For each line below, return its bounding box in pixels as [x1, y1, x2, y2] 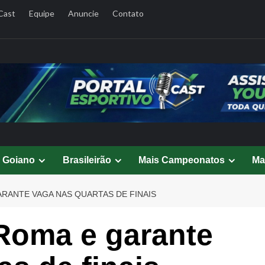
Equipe [28, 8, 54, 18]
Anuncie [67, 8, 99, 18]
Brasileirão [62, 155, 111, 165]
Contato [112, 8, 144, 18]
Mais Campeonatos [138, 155, 225, 165]
